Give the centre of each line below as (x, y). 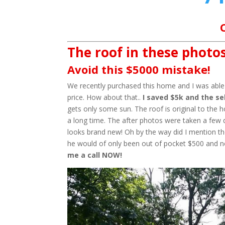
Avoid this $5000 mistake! (139, 69)
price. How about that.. (105, 97)
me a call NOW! (95, 155)
